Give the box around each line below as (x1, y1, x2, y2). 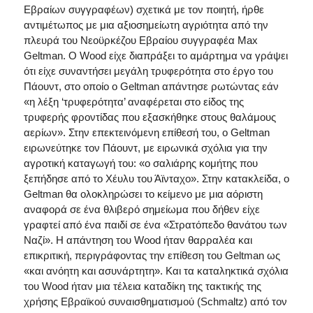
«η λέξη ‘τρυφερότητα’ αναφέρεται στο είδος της (23, 96, 244, 108)
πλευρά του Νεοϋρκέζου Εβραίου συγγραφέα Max (23, 34, 258, 46)
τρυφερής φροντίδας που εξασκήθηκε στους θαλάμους (23, 111, 276, 123)
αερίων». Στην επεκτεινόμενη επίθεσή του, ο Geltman (23, 126, 270, 138)
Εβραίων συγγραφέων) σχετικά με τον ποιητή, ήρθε (23, 3, 264, 15)
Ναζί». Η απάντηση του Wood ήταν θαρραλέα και (23, 234, 252, 246)
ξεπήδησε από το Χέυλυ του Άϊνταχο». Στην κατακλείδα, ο (23, 173, 289, 184)
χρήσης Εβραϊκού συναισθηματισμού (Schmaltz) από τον (23, 296, 287, 307)
